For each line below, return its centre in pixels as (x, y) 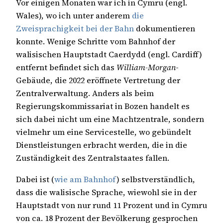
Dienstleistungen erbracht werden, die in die (102, 145)
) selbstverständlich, (156, 179)
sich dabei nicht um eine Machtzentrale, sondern (110, 119)
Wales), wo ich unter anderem (74, 16)
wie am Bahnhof (85, 179)
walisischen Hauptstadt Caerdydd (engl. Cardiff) (109, 55)
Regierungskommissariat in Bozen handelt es (103, 106)
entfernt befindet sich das (66, 67)
